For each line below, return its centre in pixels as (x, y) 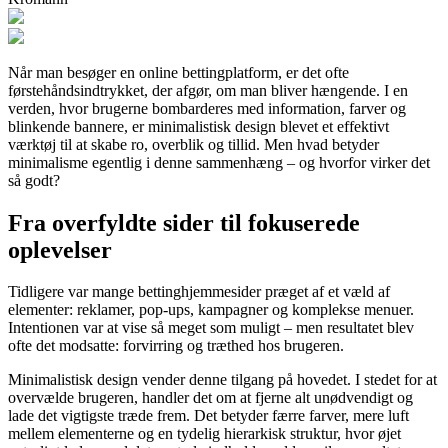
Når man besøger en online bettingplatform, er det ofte (178, 72)
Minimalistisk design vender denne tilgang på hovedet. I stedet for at (222, 380)
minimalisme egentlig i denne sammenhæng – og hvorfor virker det (219, 162)
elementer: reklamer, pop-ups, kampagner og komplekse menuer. (211, 310)
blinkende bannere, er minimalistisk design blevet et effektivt (198, 126)
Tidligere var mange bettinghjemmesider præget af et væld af (199, 292)
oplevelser (60, 249)
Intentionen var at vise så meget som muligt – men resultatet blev (211, 328)
